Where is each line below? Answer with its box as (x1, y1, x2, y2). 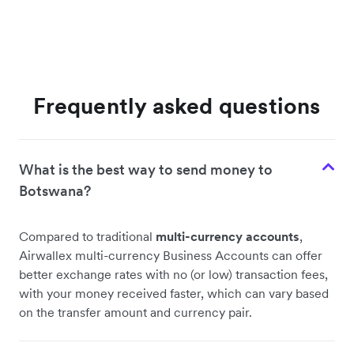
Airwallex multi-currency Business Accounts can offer (19, 247, 322, 264)
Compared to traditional (19, 228, 156, 245)
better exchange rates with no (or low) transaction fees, (19, 266, 328, 283)
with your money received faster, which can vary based (19, 285, 329, 302)
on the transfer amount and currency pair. (19, 304, 252, 321)
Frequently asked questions (33, 92, 321, 121)
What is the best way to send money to (19, 160, 273, 179)
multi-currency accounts (156, 228, 299, 245)
